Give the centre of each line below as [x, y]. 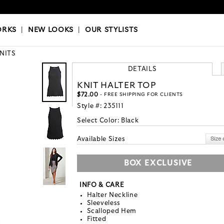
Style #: [90, 106]
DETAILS [142, 69]
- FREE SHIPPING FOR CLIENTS [140, 95]
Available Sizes [101, 139]
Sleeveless [103, 203]
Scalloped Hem [111, 211]
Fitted [96, 219]
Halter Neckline [112, 195]
